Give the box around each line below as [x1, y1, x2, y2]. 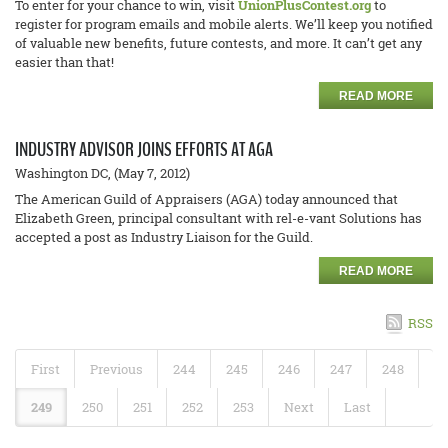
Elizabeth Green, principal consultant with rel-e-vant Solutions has [15, 209, 422, 227]
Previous [90, 360, 143, 378]
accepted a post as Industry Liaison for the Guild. [15, 228, 319, 246]
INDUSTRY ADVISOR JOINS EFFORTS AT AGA [15, 136, 273, 163]
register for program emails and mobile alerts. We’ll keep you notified [15, 15, 433, 33]
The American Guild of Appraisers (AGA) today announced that [15, 190, 398, 208]
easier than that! [15, 53, 114, 71]
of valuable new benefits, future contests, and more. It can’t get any [15, 34, 422, 52]
